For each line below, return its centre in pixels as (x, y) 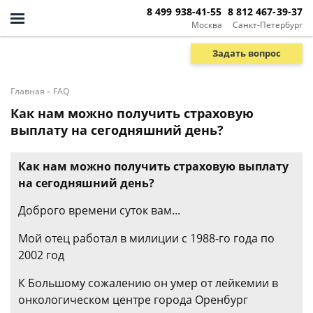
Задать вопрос (247, 53)
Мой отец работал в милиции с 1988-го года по (146, 238)
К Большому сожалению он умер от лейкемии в (148, 283)
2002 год (41, 255)
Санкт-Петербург (268, 24)
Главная (28, 91)
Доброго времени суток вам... (99, 210)
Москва (206, 24)
